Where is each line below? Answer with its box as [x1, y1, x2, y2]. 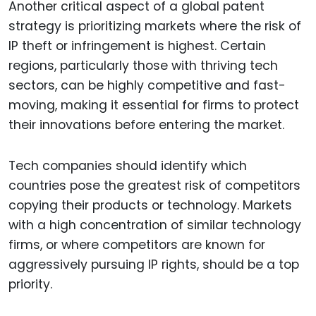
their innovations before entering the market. [8, 116, 284, 133]
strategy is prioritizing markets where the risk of [8, 17, 301, 35]
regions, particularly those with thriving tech [8, 56, 278, 74]
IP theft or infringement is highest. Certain [8, 37, 266, 54]
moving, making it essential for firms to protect [8, 96, 299, 114]
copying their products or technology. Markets [8, 197, 292, 214]
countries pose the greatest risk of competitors [8, 177, 300, 195]
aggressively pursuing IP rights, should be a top [8, 256, 299, 274]
